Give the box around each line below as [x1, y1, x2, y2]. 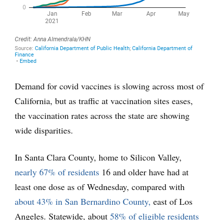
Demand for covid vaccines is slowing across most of [15, 80, 204, 92]
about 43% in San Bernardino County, [15, 195, 151, 207]
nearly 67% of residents [15, 165, 99, 178]
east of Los [151, 195, 192, 207]
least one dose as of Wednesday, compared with [15, 180, 185, 192]
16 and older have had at [99, 165, 189, 178]
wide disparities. [15, 124, 73, 136]
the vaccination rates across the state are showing [15, 109, 190, 121]
